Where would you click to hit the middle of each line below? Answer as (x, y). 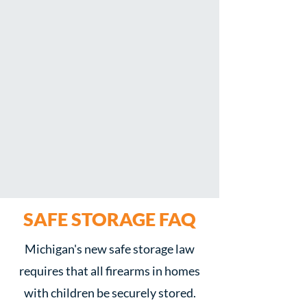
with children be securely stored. (110, 293)
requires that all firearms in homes (110, 271)
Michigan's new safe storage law (110, 249)
